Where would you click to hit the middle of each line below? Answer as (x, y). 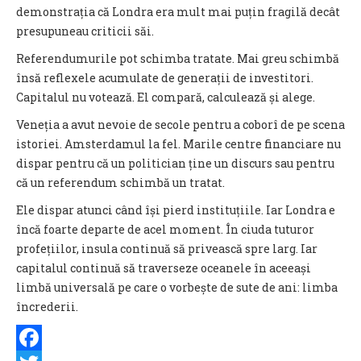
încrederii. (47, 307)
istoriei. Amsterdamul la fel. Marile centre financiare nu (178, 144)
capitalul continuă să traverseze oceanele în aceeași (164, 268)
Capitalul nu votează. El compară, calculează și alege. (166, 97)
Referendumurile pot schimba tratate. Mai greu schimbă (178, 58)
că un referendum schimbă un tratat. (120, 183)
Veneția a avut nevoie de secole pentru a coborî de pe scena (180, 124)
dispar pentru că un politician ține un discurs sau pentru (175, 163)
